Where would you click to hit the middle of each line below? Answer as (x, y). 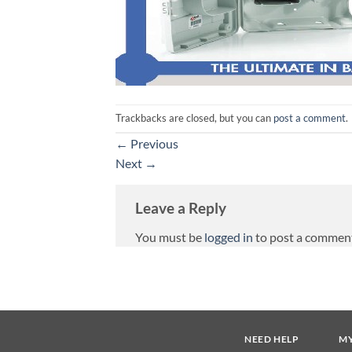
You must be (170, 237)
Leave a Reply (181, 207)
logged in (229, 237)
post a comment (310, 117)
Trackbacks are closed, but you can (194, 117)
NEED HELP (272, 339)
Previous (153, 143)
